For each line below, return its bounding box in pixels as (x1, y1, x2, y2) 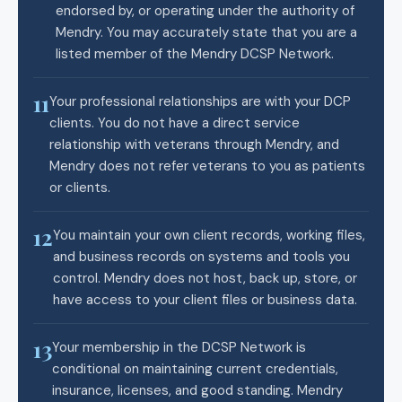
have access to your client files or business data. (53, 290, 357, 309)
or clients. (49, 178, 110, 197)
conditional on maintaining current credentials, (52, 359, 338, 378)
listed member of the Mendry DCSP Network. (56, 44, 334, 63)
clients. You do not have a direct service (49, 113, 300, 132)
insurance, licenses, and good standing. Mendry (52, 380, 343, 399)
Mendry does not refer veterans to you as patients (49, 156, 365, 175)
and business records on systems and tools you (53, 247, 350, 266)
